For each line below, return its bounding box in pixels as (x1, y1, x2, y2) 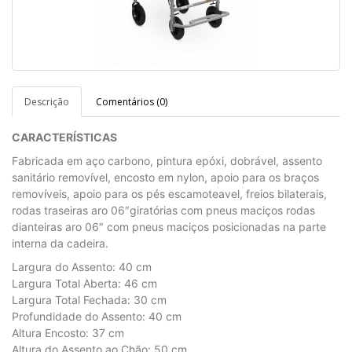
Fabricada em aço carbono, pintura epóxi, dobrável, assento (12, 154, 322, 167)
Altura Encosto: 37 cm (12, 326, 124, 339)
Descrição (24, 95, 69, 108)
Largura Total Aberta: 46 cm (12, 277, 157, 290)
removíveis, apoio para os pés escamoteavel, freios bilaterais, (12, 187, 327, 200)
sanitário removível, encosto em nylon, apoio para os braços (12, 170, 319, 184)
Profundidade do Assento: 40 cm (12, 310, 181, 323)
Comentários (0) (96, 95, 167, 108)
